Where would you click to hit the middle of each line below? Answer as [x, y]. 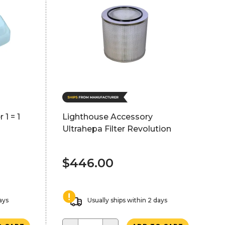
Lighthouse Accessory [107, 117]
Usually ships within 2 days [127, 200]
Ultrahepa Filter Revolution [117, 129]
